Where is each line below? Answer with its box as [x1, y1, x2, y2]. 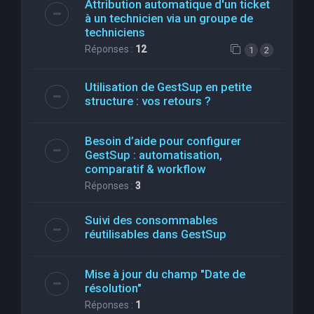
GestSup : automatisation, [85, 147, 222, 162]
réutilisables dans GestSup [85, 226, 226, 241]
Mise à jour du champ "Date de [85, 266, 245, 281]
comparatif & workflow [85, 161, 205, 176]
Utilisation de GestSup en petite [85, 79, 252, 94]
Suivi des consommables [85, 212, 218, 227]
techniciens [85, 25, 145, 39]
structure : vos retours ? [85, 93, 211, 108]
